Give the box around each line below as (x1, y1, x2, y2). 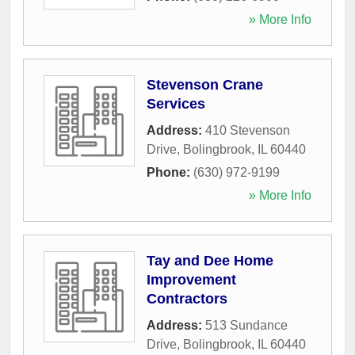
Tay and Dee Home (147, 252, 273, 269)
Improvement (147, 271, 236, 288)
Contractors (147, 290, 227, 307)
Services (147, 95, 205, 112)
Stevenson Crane (147, 76, 263, 93)
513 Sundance (205, 318, 288, 332)
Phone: (147, 165, 193, 179)
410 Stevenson (205, 123, 290, 137)
